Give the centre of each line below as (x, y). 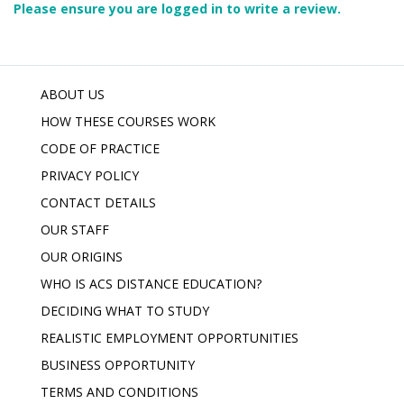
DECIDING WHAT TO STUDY (125, 311)
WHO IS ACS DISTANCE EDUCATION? (151, 284)
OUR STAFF (75, 230)
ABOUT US (73, 94)
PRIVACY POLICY (90, 175)
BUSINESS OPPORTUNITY (118, 365)
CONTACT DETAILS (98, 202)
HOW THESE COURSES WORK (128, 121)
